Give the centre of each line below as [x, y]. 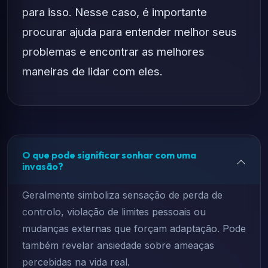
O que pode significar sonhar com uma [109, 155]
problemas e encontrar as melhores [113, 51]
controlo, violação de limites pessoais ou [114, 212]
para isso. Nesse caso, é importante [115, 12]
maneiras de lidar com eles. [92, 71]
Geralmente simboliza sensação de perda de [122, 195]
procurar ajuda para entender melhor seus [130, 32]
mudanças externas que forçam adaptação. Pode [134, 229]
